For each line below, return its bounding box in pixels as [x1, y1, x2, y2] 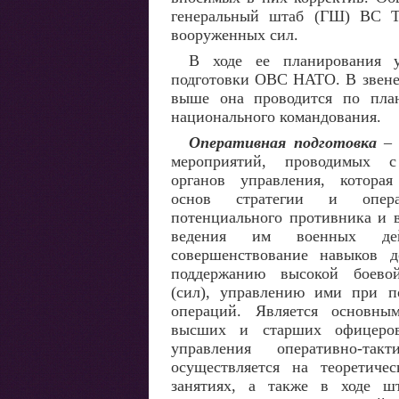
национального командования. [171, 108, 381, 126]
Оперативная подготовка [189, 134, 377, 151]
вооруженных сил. [171, 26, 298, 44]
